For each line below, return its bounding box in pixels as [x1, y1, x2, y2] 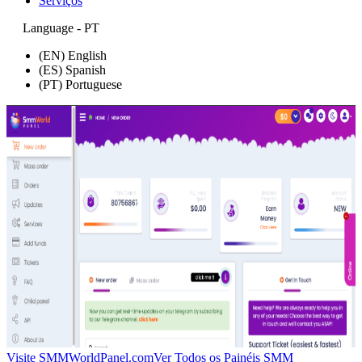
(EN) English [39, 48, 107, 62]
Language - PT [23, 21, 99, 35]
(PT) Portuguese [39, 78, 122, 91]
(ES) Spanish [39, 63, 106, 77]
